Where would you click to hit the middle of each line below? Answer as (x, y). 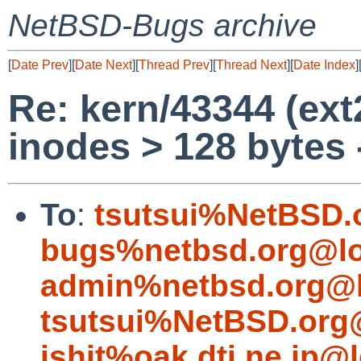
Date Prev (40, 65)
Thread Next (251, 65)
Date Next (104, 65)
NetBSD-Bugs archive (162, 25)
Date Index (324, 65)
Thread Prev (174, 65)
